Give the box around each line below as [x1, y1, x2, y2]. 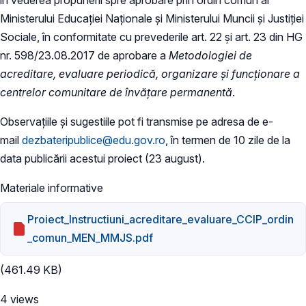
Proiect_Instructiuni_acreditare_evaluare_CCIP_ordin [27, 212, 294, 227]
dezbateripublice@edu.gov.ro [22, 133, 165, 147]
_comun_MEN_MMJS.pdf [27, 231, 154, 245]
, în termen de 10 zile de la [165, 133, 290, 147]
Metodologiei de [169, 48, 252, 62]
